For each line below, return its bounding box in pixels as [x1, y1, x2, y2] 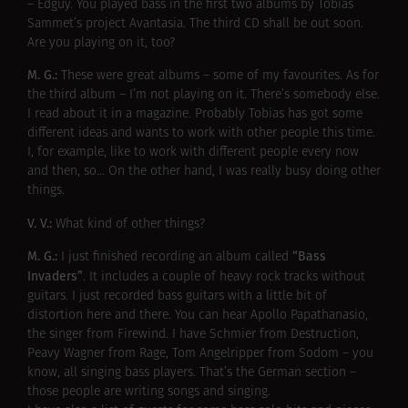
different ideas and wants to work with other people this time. [27, 127, 375, 141]
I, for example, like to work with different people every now [27, 146, 359, 160]
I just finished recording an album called [61, 250, 292, 265]
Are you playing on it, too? [27, 36, 175, 51]
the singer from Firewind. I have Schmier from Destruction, [27, 328, 359, 342]
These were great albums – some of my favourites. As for [61, 69, 379, 84]
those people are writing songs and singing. [27, 385, 270, 400]
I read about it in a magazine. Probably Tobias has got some [27, 107, 362, 122]
